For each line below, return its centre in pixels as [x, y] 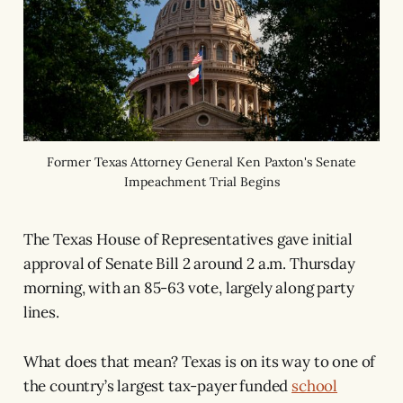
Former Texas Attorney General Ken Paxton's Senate [201, 161]
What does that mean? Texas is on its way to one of [199, 361]
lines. [41, 312]
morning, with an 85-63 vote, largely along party [188, 287]
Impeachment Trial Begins [201, 181]
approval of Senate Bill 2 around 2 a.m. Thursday [189, 263]
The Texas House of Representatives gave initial [188, 239]
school [315, 385]
